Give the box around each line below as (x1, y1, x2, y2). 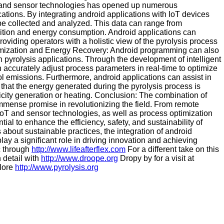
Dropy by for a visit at (118, 154, 194, 162)
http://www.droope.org (41, 154, 118, 162)
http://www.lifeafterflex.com (31, 145, 125, 153)
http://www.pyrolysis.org (15, 163, 98, 171)
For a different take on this (125, 145, 219, 153)
